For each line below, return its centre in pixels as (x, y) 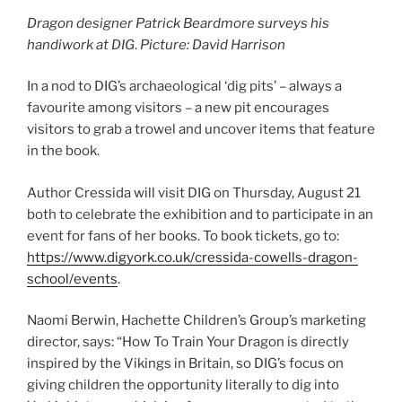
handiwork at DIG (81, 44)
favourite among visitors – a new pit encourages (178, 108)
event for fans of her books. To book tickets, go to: (183, 236)
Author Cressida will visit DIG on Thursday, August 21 (194, 192)
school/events (72, 279)
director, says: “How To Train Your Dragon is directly (188, 342)
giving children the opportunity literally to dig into (183, 385)
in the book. (63, 151)
